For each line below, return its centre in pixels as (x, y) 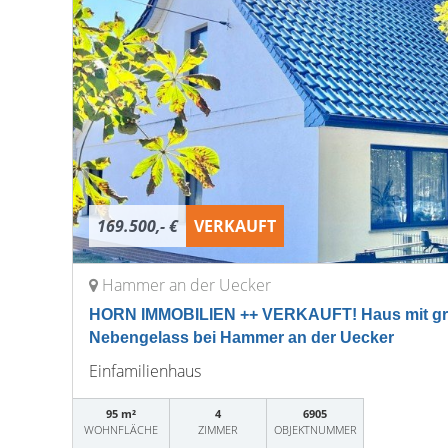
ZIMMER (218, 429)
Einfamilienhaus (145, 371)
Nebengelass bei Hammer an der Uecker (241, 337)
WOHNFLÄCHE (121, 429)
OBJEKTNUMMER (315, 429)
